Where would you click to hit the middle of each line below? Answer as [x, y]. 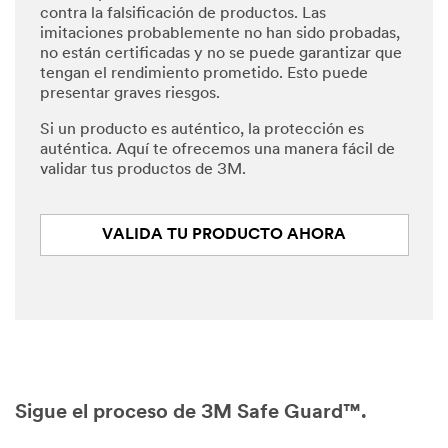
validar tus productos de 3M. [143, 169]
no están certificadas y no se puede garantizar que [221, 53]
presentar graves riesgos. [130, 93]
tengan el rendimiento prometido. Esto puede [204, 73]
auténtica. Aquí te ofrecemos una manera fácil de [217, 149]
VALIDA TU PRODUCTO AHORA [224, 234]
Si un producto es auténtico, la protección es [202, 129]
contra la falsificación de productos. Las [183, 13]
